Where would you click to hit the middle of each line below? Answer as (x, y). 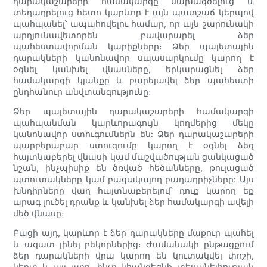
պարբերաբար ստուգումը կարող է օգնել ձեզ (133, 145)
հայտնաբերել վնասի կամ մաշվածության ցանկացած (133, 157)
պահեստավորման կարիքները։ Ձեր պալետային (133, 46)
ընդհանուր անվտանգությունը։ (83, 92)
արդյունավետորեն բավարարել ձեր (133, 35)
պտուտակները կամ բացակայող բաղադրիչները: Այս (133, 179)
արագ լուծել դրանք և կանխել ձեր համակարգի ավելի (133, 202)
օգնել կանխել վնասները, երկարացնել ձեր (133, 69)
